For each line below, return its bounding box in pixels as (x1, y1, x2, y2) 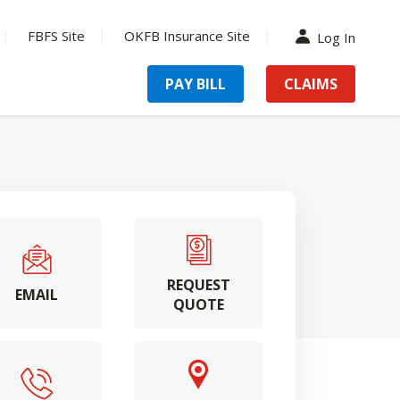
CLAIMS (284, 74, 337, 94)
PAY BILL (165, 74, 226, 94)
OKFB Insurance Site (123, 27, 250, 45)
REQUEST (166, 275, 230, 295)
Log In (317, 28, 355, 46)
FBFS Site (27, 27, 85, 45)
